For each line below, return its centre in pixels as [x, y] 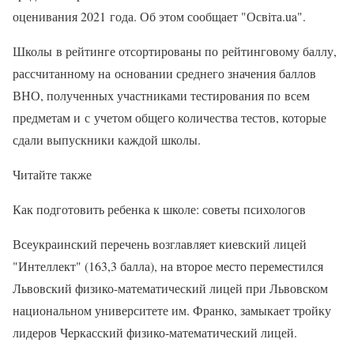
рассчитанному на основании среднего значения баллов [164, 73]
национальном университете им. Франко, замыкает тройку [172, 311]
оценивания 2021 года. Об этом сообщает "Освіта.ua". [159, 17]
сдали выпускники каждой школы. [107, 140]
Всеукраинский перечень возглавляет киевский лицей [160, 244]
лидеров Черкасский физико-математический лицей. [155, 333]
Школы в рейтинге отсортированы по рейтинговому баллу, [175, 51]
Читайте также [52, 175]
